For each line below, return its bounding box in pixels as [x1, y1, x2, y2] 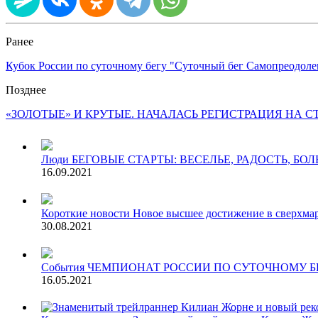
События [41, 261, 84, 273]
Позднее [6, 83, 46, 96]
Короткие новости [41, 207, 130, 219]
